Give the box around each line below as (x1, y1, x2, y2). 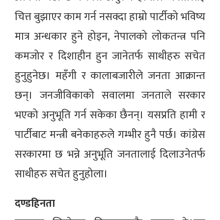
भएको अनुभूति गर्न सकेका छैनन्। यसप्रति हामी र (15, 106, 205, 125)
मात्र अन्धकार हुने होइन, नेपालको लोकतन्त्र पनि (15, 27, 205, 46)
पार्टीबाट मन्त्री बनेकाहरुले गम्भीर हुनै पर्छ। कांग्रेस (15, 126, 205, 144)
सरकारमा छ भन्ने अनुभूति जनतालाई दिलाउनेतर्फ (15, 145, 205, 164)
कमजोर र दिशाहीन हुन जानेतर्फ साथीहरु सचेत (15, 47, 205, 66)
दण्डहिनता (15, 194, 55, 213)
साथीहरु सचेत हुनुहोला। (15, 165, 110, 184)
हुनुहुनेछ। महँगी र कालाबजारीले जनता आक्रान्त (15, 67, 205, 85)
